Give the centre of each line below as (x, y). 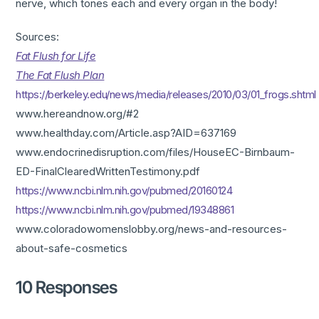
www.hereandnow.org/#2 (78, 114)
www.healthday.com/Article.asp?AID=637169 (126, 133)
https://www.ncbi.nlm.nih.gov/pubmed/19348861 (125, 210)
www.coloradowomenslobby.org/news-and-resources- (152, 229)
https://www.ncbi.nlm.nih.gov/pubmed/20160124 (124, 191)
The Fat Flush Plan (60, 75)
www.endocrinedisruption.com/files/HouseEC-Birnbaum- (156, 152)
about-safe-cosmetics (72, 249)
